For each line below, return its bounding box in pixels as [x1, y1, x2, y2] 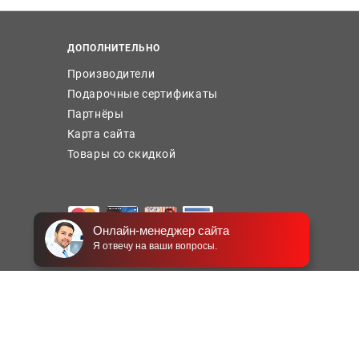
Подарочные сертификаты [67, 87, 218, 100]
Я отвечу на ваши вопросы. [93, 240, 217, 252]
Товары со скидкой [67, 147, 176, 160]
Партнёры [67, 107, 124, 120]
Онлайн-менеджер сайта [93, 224, 229, 237]
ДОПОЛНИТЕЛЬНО [67, 42, 160, 54]
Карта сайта [67, 127, 137, 140]
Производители [67, 67, 155, 80]
